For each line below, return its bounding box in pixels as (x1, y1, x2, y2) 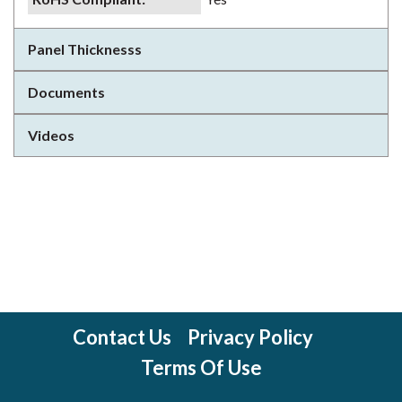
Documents (28, 83, 105, 100)
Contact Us (73, 325, 171, 349)
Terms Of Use (140, 355, 262, 380)
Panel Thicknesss (28, 40, 142, 57)
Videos (28, 127, 74, 144)
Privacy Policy (188, 325, 313, 349)
